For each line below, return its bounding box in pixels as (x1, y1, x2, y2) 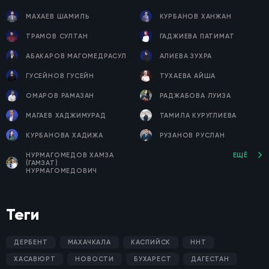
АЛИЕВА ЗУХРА (159, 52, 213, 60)
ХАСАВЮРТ (14, 255, 56, 263)
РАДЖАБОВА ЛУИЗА (159, 91, 231, 100)
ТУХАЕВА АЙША (159, 71, 216, 80)
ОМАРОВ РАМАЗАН (26, 91, 95, 100)
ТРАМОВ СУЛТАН (26, 32, 88, 40)
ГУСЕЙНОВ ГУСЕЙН (26, 71, 94, 80)
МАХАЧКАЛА (67, 238, 111, 246)
